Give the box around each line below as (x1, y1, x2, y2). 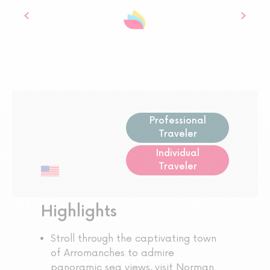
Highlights (41, 202, 117, 222)
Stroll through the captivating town (51, 233, 216, 245)
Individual (155, 147, 199, 159)
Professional (149, 115, 206, 127)
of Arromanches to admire (51, 247, 174, 260)
